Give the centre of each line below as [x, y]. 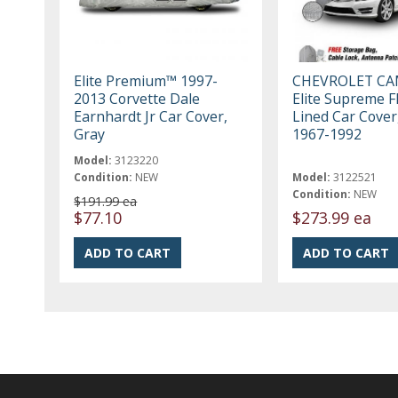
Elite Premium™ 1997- [146, 80]
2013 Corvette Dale [137, 98]
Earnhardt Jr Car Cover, [151, 116]
